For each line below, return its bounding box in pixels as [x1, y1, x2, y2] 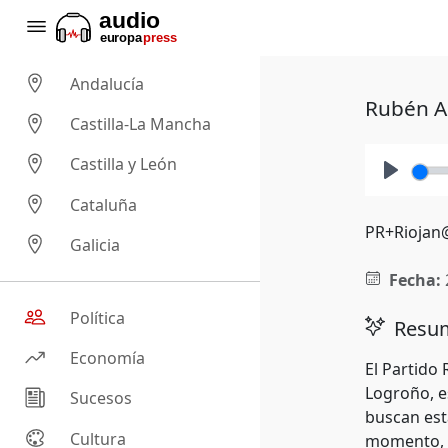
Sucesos [70, 387, 133, 410]
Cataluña [70, 193, 138, 216]
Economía [70, 347, 146, 370]
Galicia [70, 234, 121, 257]
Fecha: [388, 269, 441, 291]
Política [70, 307, 126, 330]
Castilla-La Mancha [70, 113, 212, 136]
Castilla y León [70, 153, 178, 176]
